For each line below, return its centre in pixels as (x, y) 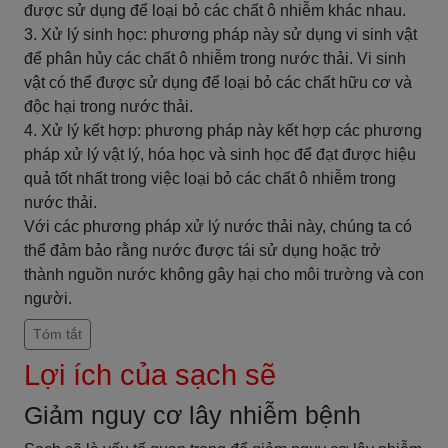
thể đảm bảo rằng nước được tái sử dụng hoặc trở (202, 250)
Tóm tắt (57, 334)
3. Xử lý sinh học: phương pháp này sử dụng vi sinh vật (220, 34)
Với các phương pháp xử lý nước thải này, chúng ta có (218, 226)
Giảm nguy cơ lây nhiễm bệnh (192, 415)
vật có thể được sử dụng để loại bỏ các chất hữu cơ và (218, 82)
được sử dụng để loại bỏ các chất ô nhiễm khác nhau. (215, 10)
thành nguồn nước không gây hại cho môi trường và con (224, 274)
